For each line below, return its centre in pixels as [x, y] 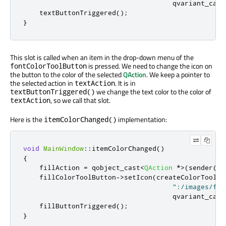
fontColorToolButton [48, 66]
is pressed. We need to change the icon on [150, 66]
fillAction [53, 168]
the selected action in [42, 83]
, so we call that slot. [80, 100]
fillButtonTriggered [70, 206]
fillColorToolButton [70, 177]
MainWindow [64, 149]
